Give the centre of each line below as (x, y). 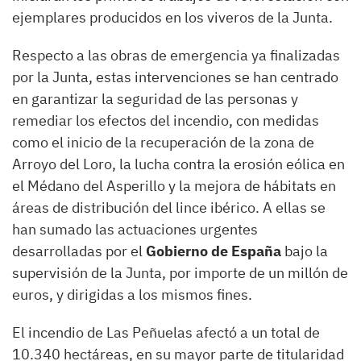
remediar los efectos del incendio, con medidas (166, 120)
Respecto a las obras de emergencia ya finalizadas (176, 55)
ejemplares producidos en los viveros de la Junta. (172, 17)
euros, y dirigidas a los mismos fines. (132, 294)
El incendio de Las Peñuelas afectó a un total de (166, 332)
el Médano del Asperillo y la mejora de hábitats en (174, 185)
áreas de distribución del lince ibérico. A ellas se (169, 207)
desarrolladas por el (79, 251)
